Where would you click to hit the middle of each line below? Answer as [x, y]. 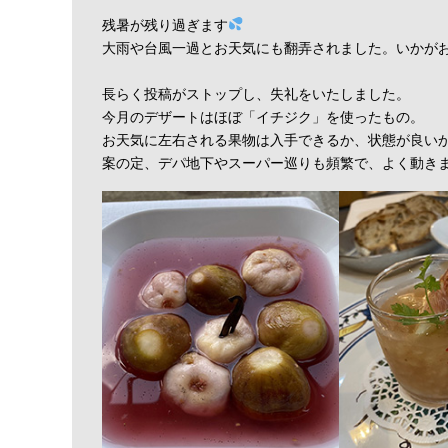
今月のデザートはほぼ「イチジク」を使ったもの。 [263, 117]
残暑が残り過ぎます [165, 25]
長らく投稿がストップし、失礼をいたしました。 [256, 94]
